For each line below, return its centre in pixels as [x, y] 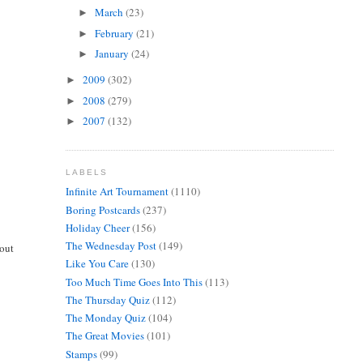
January [113, 54]
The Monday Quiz [105, 318]
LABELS [86, 172]
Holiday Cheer [97, 227]
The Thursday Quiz [107, 299]
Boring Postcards [102, 209]
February [116, 33]
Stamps [81, 354]
